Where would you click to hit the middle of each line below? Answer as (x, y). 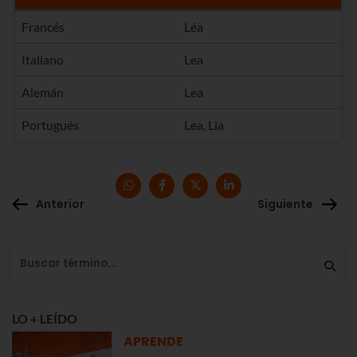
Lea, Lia (204, 124)
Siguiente (285, 204)
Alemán (43, 92)
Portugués (51, 124)
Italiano (43, 59)
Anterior (60, 204)
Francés (43, 26)
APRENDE (153, 341)
